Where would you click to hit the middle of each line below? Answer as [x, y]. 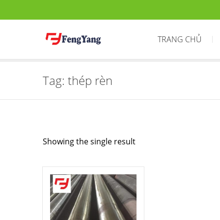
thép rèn [90, 80]
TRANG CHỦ [180, 39]
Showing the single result [89, 141]
